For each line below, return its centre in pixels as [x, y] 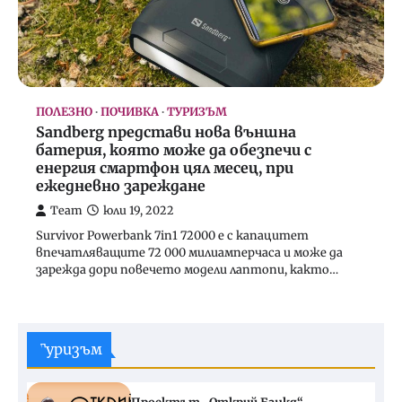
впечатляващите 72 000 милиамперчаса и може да [189, 253]
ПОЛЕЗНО [64, 112]
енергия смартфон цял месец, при [165, 168]
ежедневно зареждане [121, 186]
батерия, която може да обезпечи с [174, 150]
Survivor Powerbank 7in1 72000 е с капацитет [172, 236]
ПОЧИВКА [130, 112]
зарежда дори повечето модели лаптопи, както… [187, 270]
